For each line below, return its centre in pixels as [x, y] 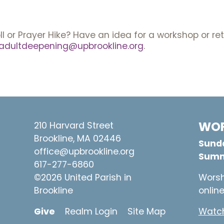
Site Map [147, 211]
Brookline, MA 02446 [78, 138]
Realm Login [91, 211]
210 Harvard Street [74, 125]
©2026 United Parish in [83, 177]
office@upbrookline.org [84, 151]
